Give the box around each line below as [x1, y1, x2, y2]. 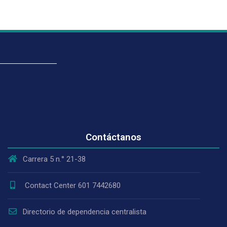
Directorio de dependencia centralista [22, 207, 146, 216]
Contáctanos [85, 131, 141, 143]
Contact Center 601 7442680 [22, 180, 121, 190]
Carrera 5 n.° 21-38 [22, 154, 86, 164]
